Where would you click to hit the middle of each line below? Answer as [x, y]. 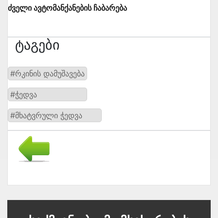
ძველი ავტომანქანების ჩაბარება [67, 8]
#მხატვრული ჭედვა [46, 116]
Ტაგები [37, 45]
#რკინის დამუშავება [47, 74]
